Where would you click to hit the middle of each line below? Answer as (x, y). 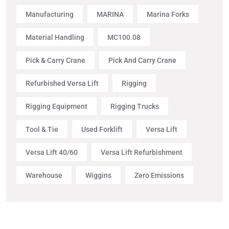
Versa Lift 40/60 (52, 152)
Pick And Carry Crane (142, 60)
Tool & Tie (42, 129)
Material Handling (55, 37)
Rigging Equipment (56, 106)
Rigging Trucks (135, 106)
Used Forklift (102, 129)
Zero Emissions (159, 175)
